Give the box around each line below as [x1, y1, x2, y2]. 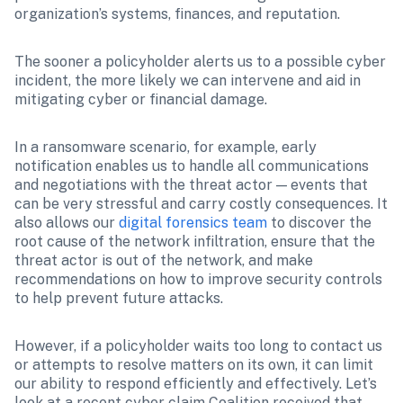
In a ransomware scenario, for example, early [14, 139, 317, 156]
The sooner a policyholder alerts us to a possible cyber [14, 53, 386, 70]
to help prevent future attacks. [14, 290, 227, 307]
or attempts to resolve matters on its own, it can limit [14, 356, 373, 373]
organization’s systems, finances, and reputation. [14, 5, 340, 22]
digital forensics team [119, 214, 267, 231]
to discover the [267, 214, 372, 231]
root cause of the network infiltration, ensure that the [14, 233, 375, 250]
